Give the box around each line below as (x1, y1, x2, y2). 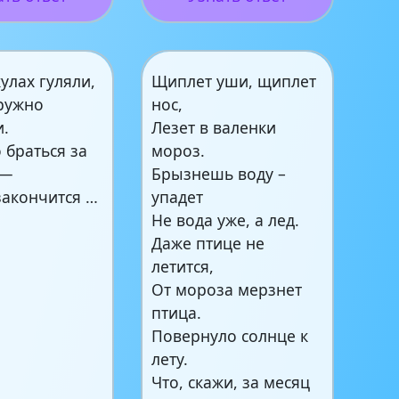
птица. (151, 302, 202, 324)
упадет (151, 186, 204, 208)
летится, (151, 256, 215, 278)
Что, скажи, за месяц (151, 371, 311, 394)
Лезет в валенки (151, 117, 277, 139)
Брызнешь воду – (151, 163, 287, 185)
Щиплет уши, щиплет (151, 70, 317, 93)
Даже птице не (151, 232, 265, 255)
